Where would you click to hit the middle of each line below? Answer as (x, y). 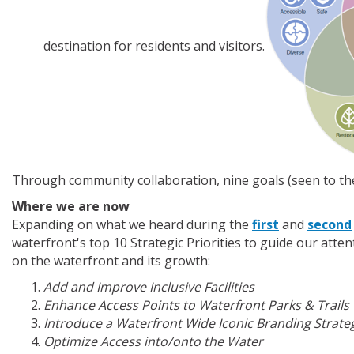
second (330, 225)
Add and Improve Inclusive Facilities (149, 287)
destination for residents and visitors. (154, 46)
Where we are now (71, 207)
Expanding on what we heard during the (132, 225)
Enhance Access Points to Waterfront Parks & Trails (196, 305)
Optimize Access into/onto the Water (153, 342)
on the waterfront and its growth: (111, 261)
